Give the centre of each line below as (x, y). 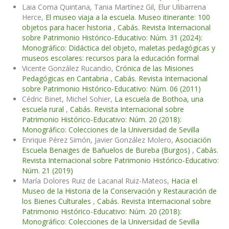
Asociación (193, 140)
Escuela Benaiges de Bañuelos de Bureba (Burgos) (107, 150)
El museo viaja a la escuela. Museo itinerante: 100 (128, 17)
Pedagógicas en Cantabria (66, 79)
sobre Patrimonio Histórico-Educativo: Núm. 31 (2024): (112, 38)
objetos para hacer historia (68, 28)
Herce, (34, 17)
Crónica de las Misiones (155, 68)
